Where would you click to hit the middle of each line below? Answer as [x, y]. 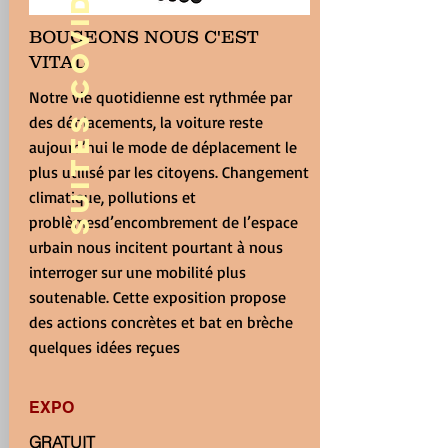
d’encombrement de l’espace [199, 222]
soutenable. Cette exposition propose [157, 297]
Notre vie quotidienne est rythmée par [160, 97]
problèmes [64, 222]
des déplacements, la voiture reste [145, 122]
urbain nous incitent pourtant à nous [155, 247]
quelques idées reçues [104, 347]
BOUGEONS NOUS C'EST [143, 37]
